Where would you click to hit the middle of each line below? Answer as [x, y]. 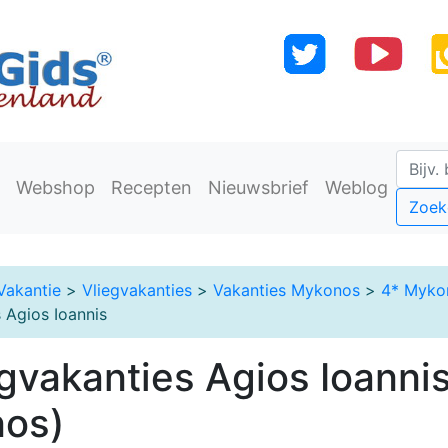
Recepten [151, 188]
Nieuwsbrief [258, 188]
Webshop [55, 188]
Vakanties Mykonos [286, 289]
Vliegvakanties [137, 289]
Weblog [356, 188]
